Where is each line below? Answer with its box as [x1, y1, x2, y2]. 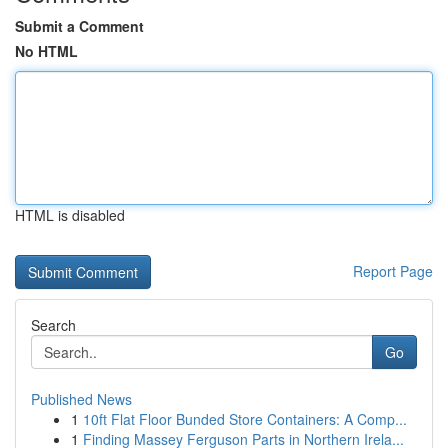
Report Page [353, 261, 433, 281]
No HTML [15, 41, 78, 61]
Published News [31, 389, 132, 409]
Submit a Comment [15, 16, 144, 36]
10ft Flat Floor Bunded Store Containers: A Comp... [83, 409, 407, 429]
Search [31, 315, 76, 335]
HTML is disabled [15, 205, 125, 225]
